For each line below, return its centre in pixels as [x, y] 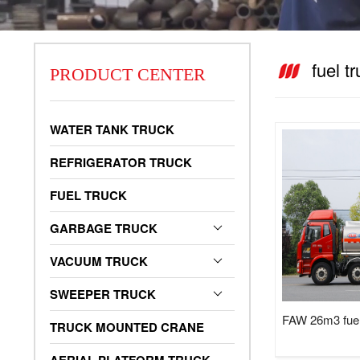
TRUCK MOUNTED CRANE [127, 327]
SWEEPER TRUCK [103, 294]
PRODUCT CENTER [128, 74]
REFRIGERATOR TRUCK [121, 162]
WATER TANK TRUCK [112, 129]
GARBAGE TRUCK [104, 228]
